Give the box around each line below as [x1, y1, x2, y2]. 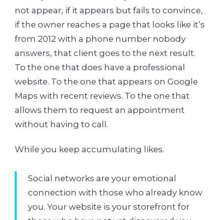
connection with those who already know [27, 188, 202, 198]
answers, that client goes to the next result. [15, 48, 195, 58]
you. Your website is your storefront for [27, 202, 190, 212]
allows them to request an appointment [15, 105, 185, 115]
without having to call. [15, 119, 108, 129]
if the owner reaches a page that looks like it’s [15, 19, 205, 29]
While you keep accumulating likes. [15, 144, 164, 155]
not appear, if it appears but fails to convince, [15, 5, 203, 15]
